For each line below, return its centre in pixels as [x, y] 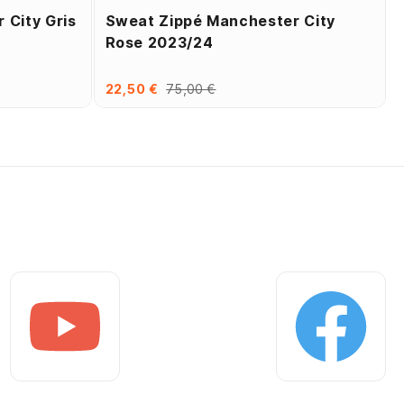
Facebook [317, 384]
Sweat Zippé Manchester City [220, 21]
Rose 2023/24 [159, 43]
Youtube [44, 384]
